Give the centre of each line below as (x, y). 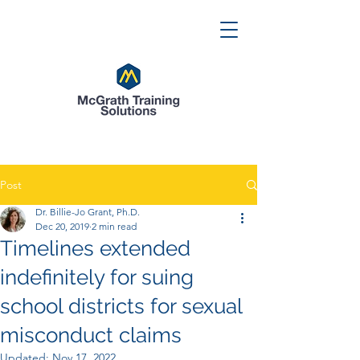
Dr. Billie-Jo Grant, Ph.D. (88, 212)
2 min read (114, 226)
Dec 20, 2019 (62, 226)
